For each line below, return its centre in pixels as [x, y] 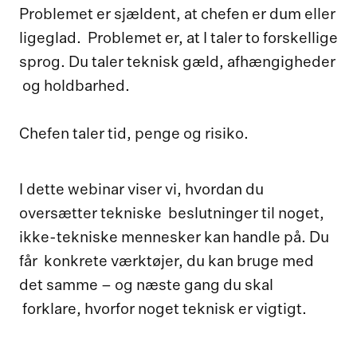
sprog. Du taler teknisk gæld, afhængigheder [177, 63]
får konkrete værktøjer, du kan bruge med [167, 262]
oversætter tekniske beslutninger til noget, [172, 214]
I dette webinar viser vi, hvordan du [141, 190]
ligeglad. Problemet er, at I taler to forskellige [178, 39]
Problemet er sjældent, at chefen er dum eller [177, 15]
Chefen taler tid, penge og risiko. [134, 135]
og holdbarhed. [75, 87]
